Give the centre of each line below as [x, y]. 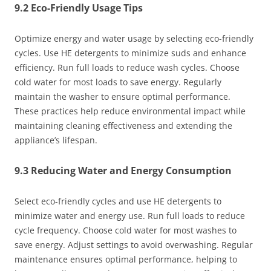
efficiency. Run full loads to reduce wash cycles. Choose [127, 68]
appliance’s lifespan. [56, 140]
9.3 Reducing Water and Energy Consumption [123, 171]
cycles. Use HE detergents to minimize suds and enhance [130, 53]
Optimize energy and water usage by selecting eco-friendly [134, 39]
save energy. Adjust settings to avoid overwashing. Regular [134, 245]
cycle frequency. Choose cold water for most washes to [126, 230]
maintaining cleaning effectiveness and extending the [123, 126]
